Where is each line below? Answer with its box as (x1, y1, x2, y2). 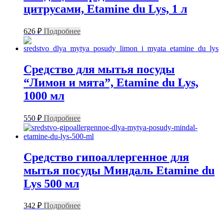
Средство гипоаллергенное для (24, 150, 189, 164)
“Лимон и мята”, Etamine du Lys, (24, 76, 198, 89)
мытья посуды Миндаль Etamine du (24, 164, 215, 177)
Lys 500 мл (24, 177, 79, 190)
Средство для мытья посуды (24, 62, 175, 76)
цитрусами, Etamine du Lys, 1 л (24, 2, 187, 15)
